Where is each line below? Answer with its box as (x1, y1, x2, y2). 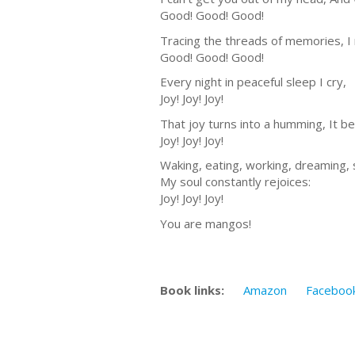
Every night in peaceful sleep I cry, (160, 74, 346, 90)
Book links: (160, 281, 224, 298)
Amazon (243, 281, 287, 298)
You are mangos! (160, 215, 251, 231)
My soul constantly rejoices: (160, 174, 311, 190)
